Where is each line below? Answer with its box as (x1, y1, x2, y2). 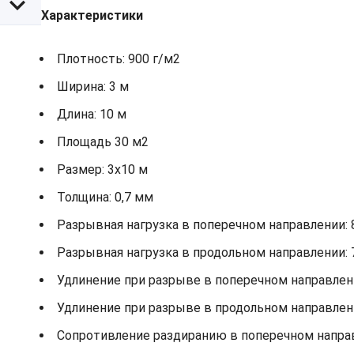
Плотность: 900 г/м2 (57, 51, 180, 67)
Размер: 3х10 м (57, 162, 148, 178)
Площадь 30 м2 (57, 134, 149, 150)
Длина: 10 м (57, 107, 126, 122)
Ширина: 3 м (57, 79, 129, 95)
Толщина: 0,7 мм (57, 190, 153, 205)
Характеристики (41, 8, 143, 24)
